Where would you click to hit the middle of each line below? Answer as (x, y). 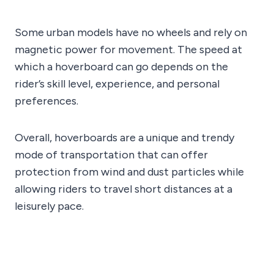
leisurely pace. (49, 206)
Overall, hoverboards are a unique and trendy (124, 138)
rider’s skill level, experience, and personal (117, 84)
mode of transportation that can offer (111, 155)
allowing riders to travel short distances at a (124, 189)
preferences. (46, 101)
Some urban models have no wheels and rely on (131, 33)
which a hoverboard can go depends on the (121, 67)
